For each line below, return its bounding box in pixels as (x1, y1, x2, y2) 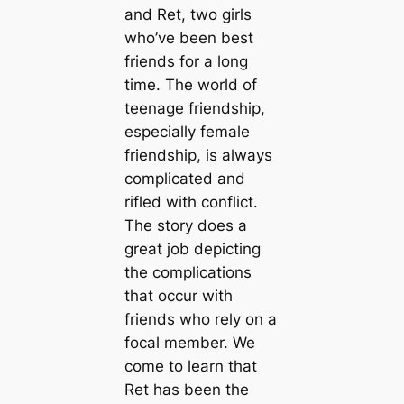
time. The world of (124, 75, 257, 94)
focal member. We (124, 333, 255, 352)
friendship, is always (124, 145, 272, 164)
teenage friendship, (124, 98, 265, 117)
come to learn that (124, 356, 257, 375)
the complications (124, 262, 252, 281)
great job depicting (124, 239, 261, 258)
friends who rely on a (124, 309, 277, 328)
